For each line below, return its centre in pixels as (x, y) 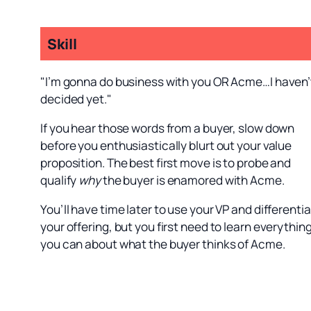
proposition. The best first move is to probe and (166, 162)
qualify (60, 180)
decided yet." (76, 99)
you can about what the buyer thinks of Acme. (163, 244)
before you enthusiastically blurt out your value (166, 145)
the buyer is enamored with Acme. (192, 180)
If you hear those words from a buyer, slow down (168, 128)
